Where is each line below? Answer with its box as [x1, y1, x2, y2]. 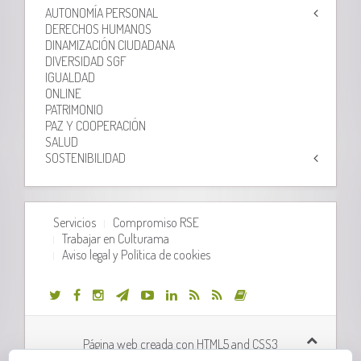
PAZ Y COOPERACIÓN [45, 117, 147, 134]
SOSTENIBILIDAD [45, 149, 127, 166]
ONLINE [45, 85, 82, 102]
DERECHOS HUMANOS [45, 20, 152, 37]
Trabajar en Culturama [62, 230, 170, 247]
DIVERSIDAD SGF [45, 52, 127, 69]
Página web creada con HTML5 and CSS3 [83, 335, 278, 352]
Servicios [53, 214, 97, 230]
